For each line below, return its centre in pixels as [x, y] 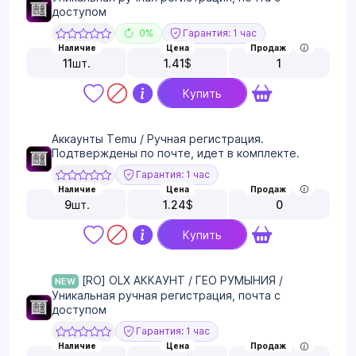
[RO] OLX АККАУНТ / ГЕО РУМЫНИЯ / [181, 281]
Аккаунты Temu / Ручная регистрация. [158, 139]
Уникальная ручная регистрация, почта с [166, 296]
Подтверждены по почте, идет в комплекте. [176, 153]
